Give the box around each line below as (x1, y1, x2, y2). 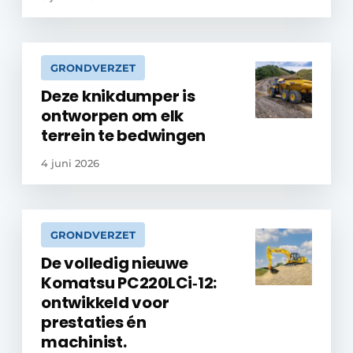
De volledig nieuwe (41, 252, 188, 274)
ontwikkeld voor (41, 292, 169, 314)
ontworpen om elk (41, 105, 184, 127)
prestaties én (41, 311, 147, 333)
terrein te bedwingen (41, 124, 206, 147)
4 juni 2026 (41, 157, 99, 169)
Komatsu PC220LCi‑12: (41, 272, 217, 294)
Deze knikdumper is (41, 85, 195, 107)
